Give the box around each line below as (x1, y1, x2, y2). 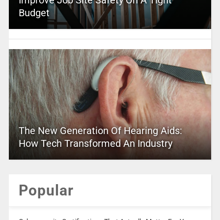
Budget (18, 6, 50, 19)
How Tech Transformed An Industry (18, 137, 172, 149)
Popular (18, 181, 74, 199)
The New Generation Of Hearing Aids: (18, 124, 182, 137)
